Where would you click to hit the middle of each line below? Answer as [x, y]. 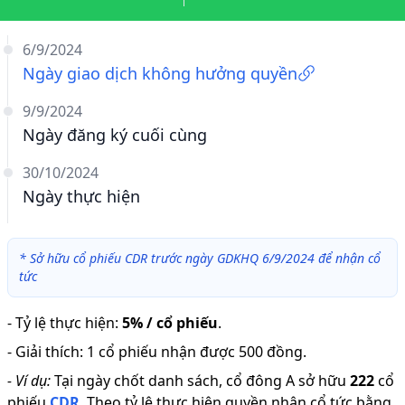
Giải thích [47, 352]
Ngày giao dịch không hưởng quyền [160, 73]
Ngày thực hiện [81, 196]
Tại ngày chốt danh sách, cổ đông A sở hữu [200, 381]
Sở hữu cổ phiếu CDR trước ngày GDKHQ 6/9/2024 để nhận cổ [205, 258]
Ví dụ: [33, 381]
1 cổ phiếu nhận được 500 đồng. [197, 352]
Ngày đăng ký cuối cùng [115, 135]
